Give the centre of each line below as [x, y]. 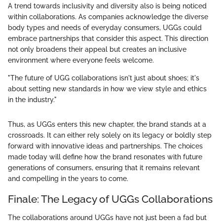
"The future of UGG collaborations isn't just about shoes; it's [104, 78]
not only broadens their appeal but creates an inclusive [97, 49]
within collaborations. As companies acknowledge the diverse [108, 17]
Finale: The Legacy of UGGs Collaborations [110, 199]
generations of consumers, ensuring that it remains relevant [104, 167]
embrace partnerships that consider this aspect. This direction [108, 38]
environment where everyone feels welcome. [81, 60]
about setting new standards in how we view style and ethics [107, 89]
